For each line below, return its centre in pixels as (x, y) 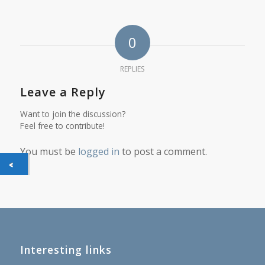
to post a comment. (163, 151)
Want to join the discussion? (72, 114)
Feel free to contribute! (62, 125)
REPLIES (132, 69)
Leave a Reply (63, 92)
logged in (98, 151)
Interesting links (66, 250)
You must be (49, 151)
